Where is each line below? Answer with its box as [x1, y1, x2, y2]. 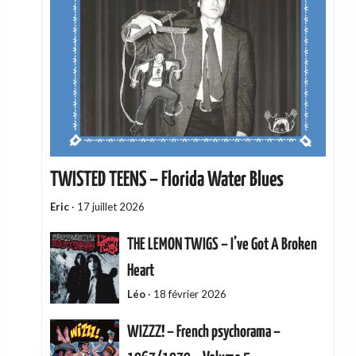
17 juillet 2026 [77, 199, 145, 213]
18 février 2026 [153, 287, 226, 300]
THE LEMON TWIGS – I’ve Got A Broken [126, 236, 317, 253]
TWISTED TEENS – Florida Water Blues [50, 169, 284, 191]
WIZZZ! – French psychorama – [126, 323, 281, 340]
